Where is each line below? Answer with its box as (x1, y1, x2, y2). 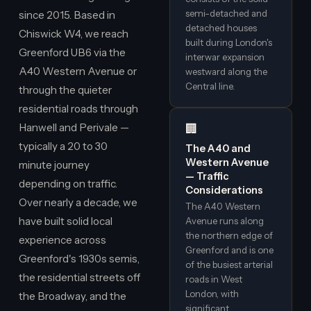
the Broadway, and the (18, 289, 126, 303)
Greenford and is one (185, 244, 274, 256)
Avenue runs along (185, 215, 264, 227)
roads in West (185, 274, 243, 285)
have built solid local (18, 214, 112, 228)
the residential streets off (18, 270, 140, 284)
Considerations (185, 183, 264, 196)
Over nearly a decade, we (18, 195, 137, 209)
